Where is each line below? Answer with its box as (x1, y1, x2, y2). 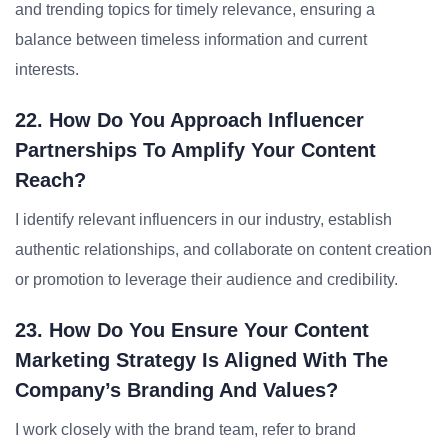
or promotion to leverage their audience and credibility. (15, 271, 398, 288)
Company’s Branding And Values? (15, 379, 338, 401)
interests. (15, 61, 79, 78)
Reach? (15, 169, 86, 191)
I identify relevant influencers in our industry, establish (15, 211, 392, 228)
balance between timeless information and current (15, 31, 367, 48)
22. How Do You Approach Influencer (15, 109, 364, 131)
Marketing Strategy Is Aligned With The (15, 349, 388, 371)
